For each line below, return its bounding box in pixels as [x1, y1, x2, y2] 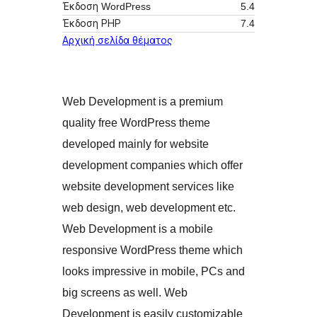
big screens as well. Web [62, 287, 188, 299]
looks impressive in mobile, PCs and [62, 265, 245, 278]
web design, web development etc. [62, 202, 236, 214]
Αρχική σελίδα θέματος [62, 35, 173, 47]
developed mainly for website [62, 138, 209, 151]
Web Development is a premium [62, 96, 223, 108]
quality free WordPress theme [62, 117, 210, 129]
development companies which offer [62, 159, 243, 172]
